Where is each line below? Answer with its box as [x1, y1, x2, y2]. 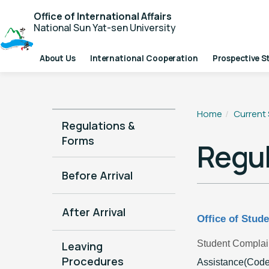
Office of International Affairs [34, 10, 172, 23]
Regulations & [61, 118, 135, 133]
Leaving [61, 239, 103, 253]
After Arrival [61, 204, 125, 219]
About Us [39, 53, 76, 64]
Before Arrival [61, 168, 133, 183]
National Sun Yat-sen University [34, 21, 176, 34]
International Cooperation [89, 53, 198, 64]
